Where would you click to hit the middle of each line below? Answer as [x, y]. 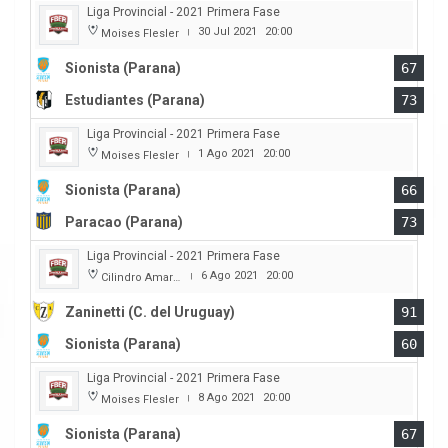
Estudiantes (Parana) [135, 100]
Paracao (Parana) [124, 222]
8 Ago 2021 [226, 398]
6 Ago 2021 [229, 276]
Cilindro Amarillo [137, 278]
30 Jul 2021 [227, 32]
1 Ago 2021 [226, 154]
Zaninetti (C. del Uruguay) [150, 312]
